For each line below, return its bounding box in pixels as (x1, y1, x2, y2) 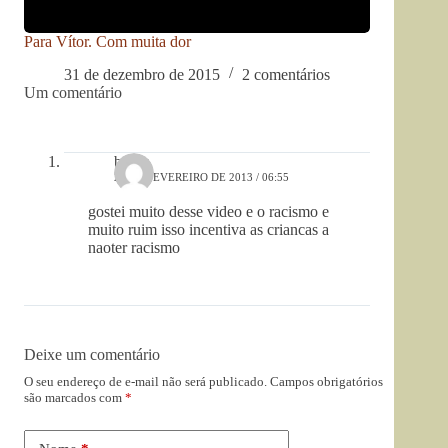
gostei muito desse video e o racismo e (88, 202, 329, 220)
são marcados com (24, 389, 125, 405)
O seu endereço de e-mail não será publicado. (24, 373, 267, 389)
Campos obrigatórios (270, 373, 383, 389)
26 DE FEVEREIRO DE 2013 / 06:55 (114, 170, 289, 183)
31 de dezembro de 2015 (64, 65, 220, 83)
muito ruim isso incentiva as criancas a (88, 220, 329, 238)
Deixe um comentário (24, 345, 160, 363)
